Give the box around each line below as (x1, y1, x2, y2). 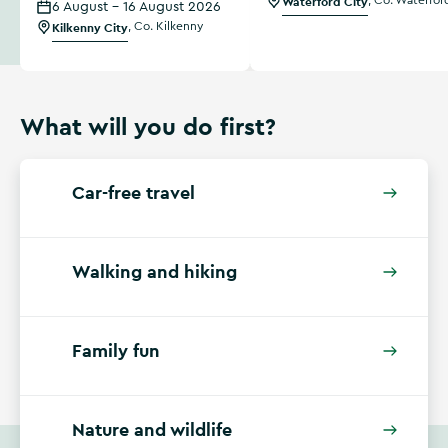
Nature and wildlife (72, 418, 232, 441)
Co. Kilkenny (134, 20, 203, 32)
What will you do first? (20, 111, 276, 142)
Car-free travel (72, 181, 195, 204)
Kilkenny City (52, 20, 128, 36)
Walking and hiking (72, 260, 237, 283)
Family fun (72, 339, 160, 362)
